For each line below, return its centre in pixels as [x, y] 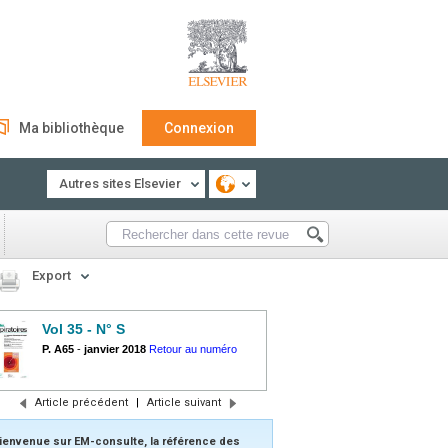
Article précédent [81, 402]
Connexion [199, 128]
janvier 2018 [115, 349]
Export [51, 275]
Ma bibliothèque [71, 128]
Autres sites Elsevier [120, 183]
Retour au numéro [193, 349]
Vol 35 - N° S [83, 329]
